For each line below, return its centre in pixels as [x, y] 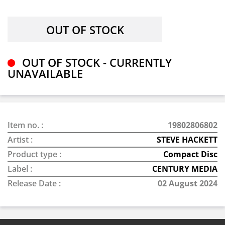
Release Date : [34, 183]
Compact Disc [190, 154]
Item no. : [25, 125]
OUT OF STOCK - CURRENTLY [95, 62]
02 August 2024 [188, 183]
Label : [20, 169]
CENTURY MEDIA [185, 169]
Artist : [20, 140]
